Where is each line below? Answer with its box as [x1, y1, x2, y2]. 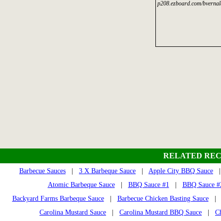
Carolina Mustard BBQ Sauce [119, 209, 202, 216]
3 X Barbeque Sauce [79, 167, 136, 175]
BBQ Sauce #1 [128, 181, 169, 188]
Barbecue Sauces [19, 167, 66, 175]
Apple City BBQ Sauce [148, 167, 213, 175]
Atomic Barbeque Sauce [47, 181, 115, 188]
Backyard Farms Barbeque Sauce [12, 195, 104, 202]
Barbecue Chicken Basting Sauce [117, 195, 209, 202]
